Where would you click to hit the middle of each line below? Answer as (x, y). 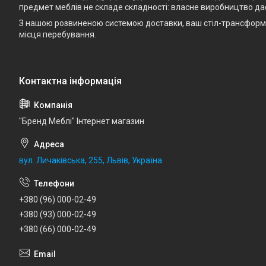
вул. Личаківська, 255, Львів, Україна (91, 161)
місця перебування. (58, 35)
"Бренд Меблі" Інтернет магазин (82, 121)
